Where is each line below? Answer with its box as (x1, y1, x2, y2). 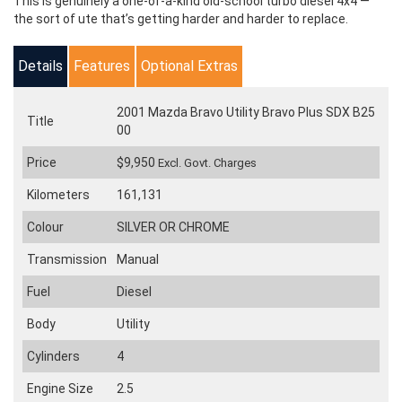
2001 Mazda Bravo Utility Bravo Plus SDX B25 (117, 104, 375, 119)
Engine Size (27, 380, 93, 396)
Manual (117, 251, 159, 267)
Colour (27, 219, 64, 234)
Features (74, 57, 130, 74)
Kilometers (27, 187, 90, 202)
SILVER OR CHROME (117, 219, 230, 234)
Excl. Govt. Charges (158, 155, 257, 170)
